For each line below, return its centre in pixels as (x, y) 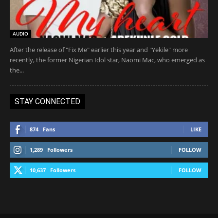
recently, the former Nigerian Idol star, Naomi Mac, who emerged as (107, 60)
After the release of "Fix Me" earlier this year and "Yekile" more (99, 49)
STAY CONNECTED (47, 101)
